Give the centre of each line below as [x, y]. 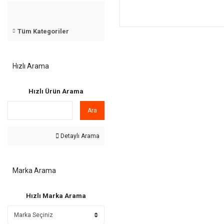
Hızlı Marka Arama [56, 196]
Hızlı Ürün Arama [56, 91]
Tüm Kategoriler [43, 31]
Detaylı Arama [79, 136]
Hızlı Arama [31, 66]
